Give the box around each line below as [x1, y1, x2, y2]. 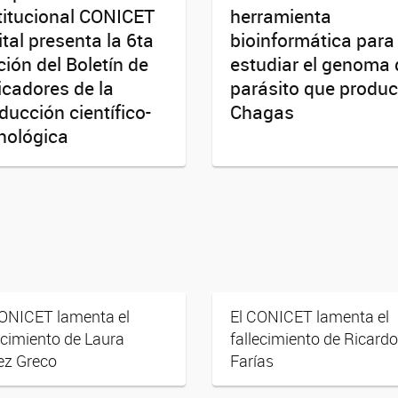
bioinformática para [230, 27, 394, 52]
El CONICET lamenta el [230, 305, 389, 327]
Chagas [230, 99, 294, 124]
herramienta [230, 3, 331, 28]
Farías [230, 349, 274, 371]
